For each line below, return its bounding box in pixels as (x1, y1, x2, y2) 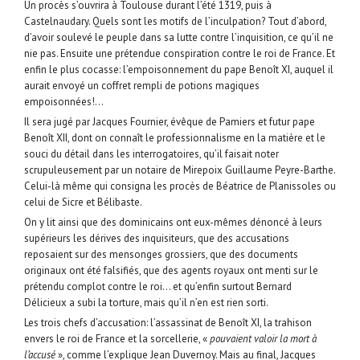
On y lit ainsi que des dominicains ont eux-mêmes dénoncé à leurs (24, 215, 322, 230)
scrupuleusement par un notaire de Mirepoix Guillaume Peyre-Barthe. (24, 163, 335, 178)
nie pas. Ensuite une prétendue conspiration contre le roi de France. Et (24, 47, 335, 61)
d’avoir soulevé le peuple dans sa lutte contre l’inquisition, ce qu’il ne (24, 31, 333, 45)
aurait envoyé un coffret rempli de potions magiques (24, 79, 260, 93)
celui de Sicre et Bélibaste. (24, 195, 142, 210)
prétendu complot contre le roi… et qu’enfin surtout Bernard (24, 280, 292, 294)
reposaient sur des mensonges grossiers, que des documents (24, 247, 298, 262)
